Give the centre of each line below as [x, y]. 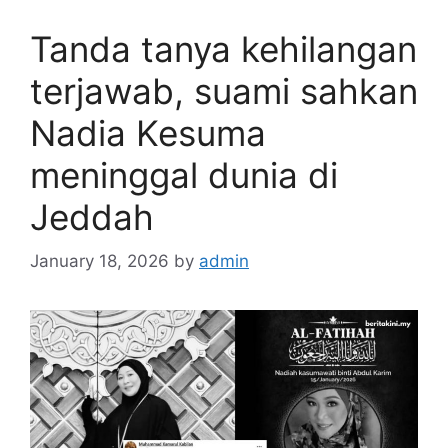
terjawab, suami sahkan [224, 90]
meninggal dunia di [184, 174]
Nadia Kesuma [148, 132]
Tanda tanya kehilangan [223, 48]
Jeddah [92, 216]
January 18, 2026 [99, 261]
